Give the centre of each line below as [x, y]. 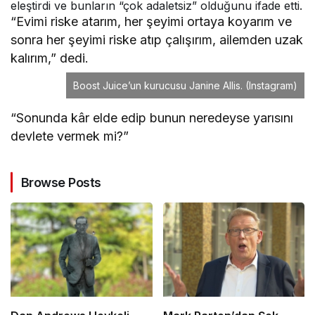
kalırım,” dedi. [50, 58]
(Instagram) [271, 85]
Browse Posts [61, 182]
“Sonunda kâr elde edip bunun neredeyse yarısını [152, 117]
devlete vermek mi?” [70, 136]
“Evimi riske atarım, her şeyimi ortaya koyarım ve [152, 21]
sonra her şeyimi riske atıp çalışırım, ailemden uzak [157, 39]
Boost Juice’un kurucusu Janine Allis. [158, 85]
